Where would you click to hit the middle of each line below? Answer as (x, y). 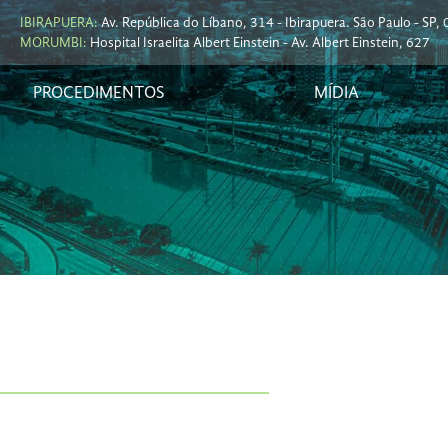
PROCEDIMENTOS (99, 93)
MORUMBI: (53, 42)
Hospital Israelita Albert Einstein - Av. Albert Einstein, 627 (258, 42)
